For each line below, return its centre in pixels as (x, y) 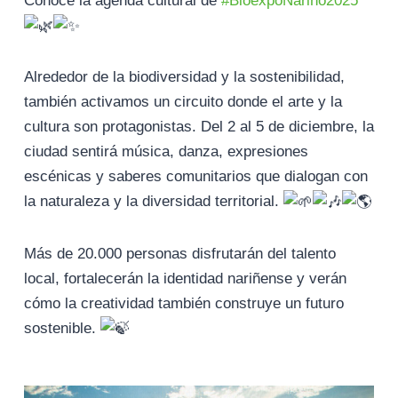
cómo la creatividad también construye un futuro (184, 303)
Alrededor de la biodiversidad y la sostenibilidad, (184, 77)
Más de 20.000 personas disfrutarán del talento (180, 253)
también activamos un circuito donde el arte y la (183, 102)
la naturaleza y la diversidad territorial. (154, 202)
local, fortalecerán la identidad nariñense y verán (185, 278)
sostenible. (62, 328)
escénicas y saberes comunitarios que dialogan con (196, 177)
